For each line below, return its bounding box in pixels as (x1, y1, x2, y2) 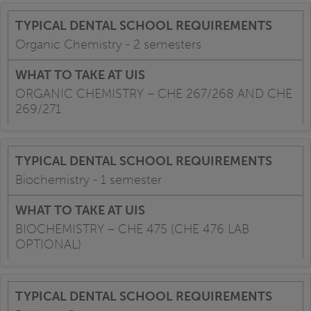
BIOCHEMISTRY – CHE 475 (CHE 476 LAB (15, 221, 249, 237)
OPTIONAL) (15, 237, 81, 253)
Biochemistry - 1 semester (15, 172, 162, 188)
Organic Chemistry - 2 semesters (15, 37, 201, 53)
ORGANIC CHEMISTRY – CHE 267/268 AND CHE (15, 86, 292, 102)
